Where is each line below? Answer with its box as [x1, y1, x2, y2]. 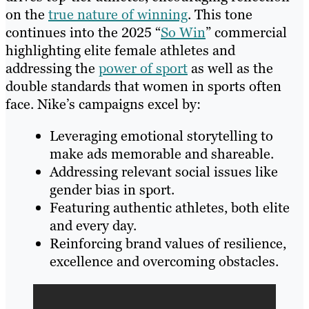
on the [6, 5, 48, 23]
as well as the [188, 59, 273, 77]
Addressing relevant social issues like [50, 162, 278, 181]
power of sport [99, 59, 188, 77]
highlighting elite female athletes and [6, 41, 235, 59]
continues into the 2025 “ [6, 23, 161, 41]
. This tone [188, 5, 252, 23]
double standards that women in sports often [6, 77, 281, 95]
